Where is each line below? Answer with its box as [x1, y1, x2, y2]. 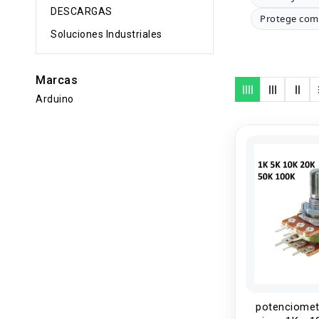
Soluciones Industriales [51, 28, 162, 40]
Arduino [36, 93, 74, 105]
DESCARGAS [51, 6, 113, 17]
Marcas [36, 73, 78, 87]
